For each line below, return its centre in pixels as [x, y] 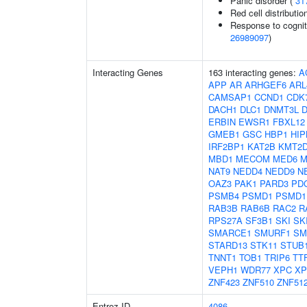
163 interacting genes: [254, 72]
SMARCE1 [230, 233]
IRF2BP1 [226, 146]
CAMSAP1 [230, 97]
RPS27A [225, 220]
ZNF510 [258, 282]
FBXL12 [289, 122]
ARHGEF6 [266, 85]
